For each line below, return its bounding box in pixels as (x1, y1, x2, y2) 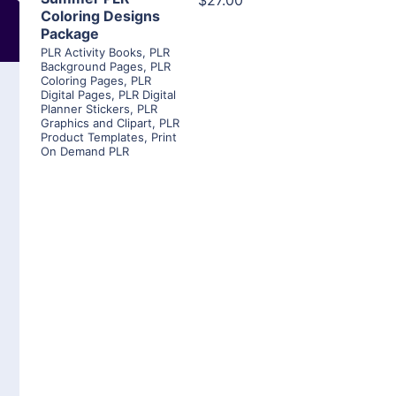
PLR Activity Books (41, 45, 142, 60)
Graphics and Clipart (41, 116, 152, 131)
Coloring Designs (41, 7, 160, 26)
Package (41, 25, 99, 43)
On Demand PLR (41, 144, 129, 159)
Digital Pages (41, 88, 111, 103)
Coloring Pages (41, 73, 124, 88)
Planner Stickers (41, 102, 130, 117)
